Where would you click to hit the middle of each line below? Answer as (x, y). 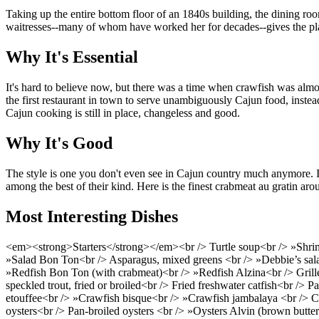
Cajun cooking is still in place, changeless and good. (123, 113)
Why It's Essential (72, 57)
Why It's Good (59, 143)
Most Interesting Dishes (92, 216)
